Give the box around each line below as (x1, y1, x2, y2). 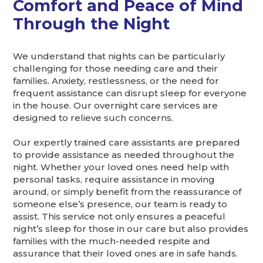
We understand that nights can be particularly (13, 50, 225, 62)
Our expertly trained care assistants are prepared (13, 137, 241, 149)
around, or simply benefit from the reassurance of (13, 186, 242, 198)
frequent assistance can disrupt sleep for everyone (13, 87, 247, 99)
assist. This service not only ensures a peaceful (13, 211, 226, 222)
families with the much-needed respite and (13, 235, 211, 247)
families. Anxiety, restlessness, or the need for (13, 75, 220, 87)
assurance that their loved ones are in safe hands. (13, 248, 238, 259)
